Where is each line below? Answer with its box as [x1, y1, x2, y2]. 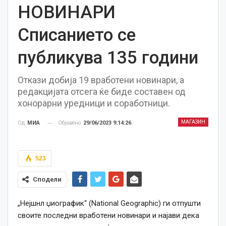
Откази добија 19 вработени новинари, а [18, 75, 184, 85]
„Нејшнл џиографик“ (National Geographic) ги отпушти [18, 199, 201, 208]
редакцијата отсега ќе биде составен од [18, 86, 186, 97]
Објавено [58, 120, 82, 126]
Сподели [33, 176, 62, 184]
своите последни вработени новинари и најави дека [18, 211, 199, 220]
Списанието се [18, 25, 136, 45]
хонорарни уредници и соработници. [18, 98, 170, 108]
